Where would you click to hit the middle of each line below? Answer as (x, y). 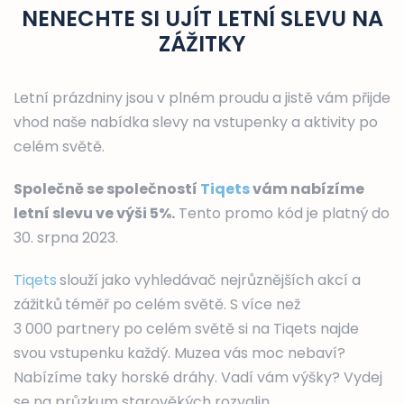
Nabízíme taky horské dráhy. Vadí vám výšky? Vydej (198, 377)
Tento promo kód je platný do (282, 213)
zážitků (38, 304)
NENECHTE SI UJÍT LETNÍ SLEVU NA (202, 18)
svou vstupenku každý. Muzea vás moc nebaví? (179, 353)
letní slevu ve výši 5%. (94, 213)
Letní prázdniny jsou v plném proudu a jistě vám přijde (202, 98)
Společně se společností (107, 189)
